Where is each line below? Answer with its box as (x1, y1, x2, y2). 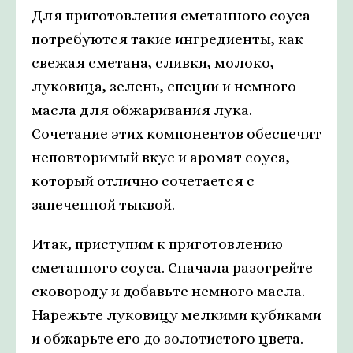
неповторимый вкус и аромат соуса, (32, 149, 290, 165)
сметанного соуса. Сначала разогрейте (32, 259, 313, 276)
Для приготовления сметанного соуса (32, 7, 310, 24)
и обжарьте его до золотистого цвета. (32, 330, 303, 347)
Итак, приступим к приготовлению (32, 236, 283, 252)
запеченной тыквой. (32, 196, 175, 213)
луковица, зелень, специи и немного (32, 78, 296, 95)
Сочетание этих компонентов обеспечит (32, 125, 321, 142)
